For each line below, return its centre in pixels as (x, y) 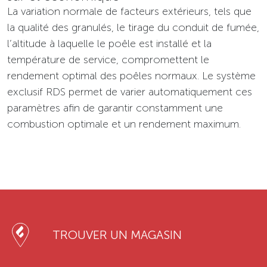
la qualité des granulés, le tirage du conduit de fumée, (133, 28)
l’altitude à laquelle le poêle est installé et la (109, 44)
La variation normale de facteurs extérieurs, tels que (129, 12)
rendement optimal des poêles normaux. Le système (131, 76)
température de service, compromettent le (108, 60)
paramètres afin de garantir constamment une (115, 108)
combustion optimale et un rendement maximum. (124, 124)
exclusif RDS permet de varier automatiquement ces (130, 92)
